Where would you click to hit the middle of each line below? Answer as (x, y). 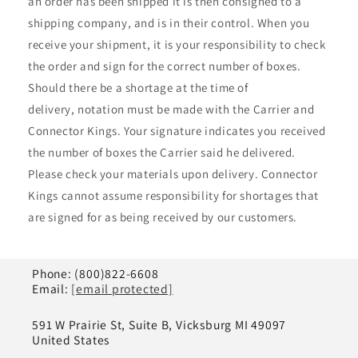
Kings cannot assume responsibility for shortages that (173, 196)
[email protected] (122, 289)
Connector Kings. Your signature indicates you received (177, 131)
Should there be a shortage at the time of (138, 88)
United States (71, 340)
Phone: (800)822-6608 (95, 274)
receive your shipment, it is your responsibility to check (177, 45)
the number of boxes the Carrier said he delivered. (162, 153)
